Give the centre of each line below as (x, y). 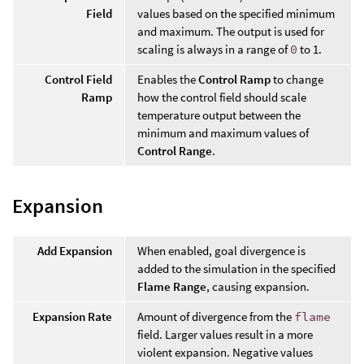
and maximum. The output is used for (231, 31)
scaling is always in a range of (214, 49)
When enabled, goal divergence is (221, 251)
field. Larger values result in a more (225, 335)
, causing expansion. (258, 287)
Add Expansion (75, 251)
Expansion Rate (72, 317)
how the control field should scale (222, 97)
